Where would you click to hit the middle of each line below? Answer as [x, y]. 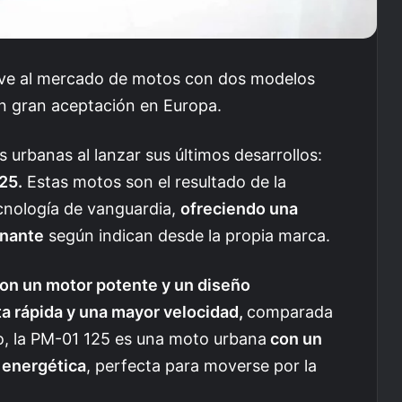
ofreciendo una [239, 208]
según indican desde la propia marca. [187, 235]
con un [294, 338]
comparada [290, 311]
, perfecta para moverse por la [201, 365]
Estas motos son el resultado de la [154, 181]
